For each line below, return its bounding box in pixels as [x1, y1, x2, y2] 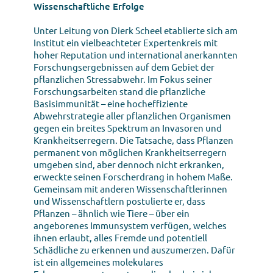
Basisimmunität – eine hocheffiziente [34, 97, 188, 109]
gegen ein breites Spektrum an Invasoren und [34, 121, 222, 133]
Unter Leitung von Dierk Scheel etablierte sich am [34, 24, 238, 36]
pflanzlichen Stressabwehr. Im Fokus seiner [34, 73, 212, 85]
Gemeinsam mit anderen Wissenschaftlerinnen [34, 182, 227, 194]
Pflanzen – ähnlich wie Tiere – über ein [34, 207, 190, 219]
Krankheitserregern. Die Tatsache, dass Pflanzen [34, 133, 233, 146]
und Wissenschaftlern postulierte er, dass [34, 194, 205, 207]
